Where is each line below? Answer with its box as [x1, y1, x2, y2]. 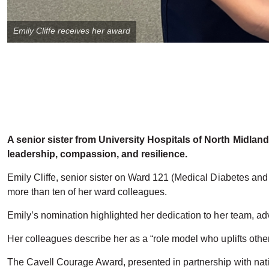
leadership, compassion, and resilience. [7, 148, 188, 159]
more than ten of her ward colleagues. [7, 186, 170, 197]
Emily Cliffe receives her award [13, 26, 131, 35]
